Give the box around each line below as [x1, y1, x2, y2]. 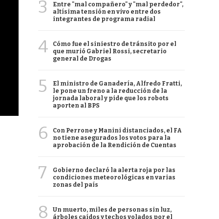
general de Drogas [53, 55, 111, 62]
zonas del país [53, 181, 98, 188]
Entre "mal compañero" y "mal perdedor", [53, 1, 183, 8]
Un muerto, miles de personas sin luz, [53, 206, 172, 213]
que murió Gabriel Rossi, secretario [53, 48, 167, 55]
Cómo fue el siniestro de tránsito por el [53, 41, 176, 47]
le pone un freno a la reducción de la [53, 88, 167, 94]
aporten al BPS [53, 102, 100, 109]
